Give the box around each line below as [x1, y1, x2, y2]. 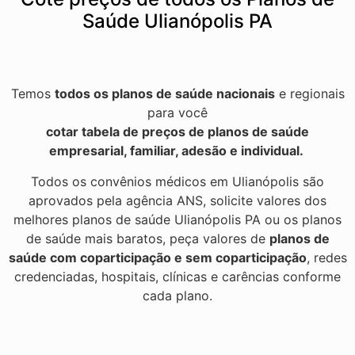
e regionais [274, 86, 345, 102]
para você [147, 105, 208, 121]
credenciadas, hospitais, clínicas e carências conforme [14, 268, 341, 284]
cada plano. [143, 287, 212, 303]
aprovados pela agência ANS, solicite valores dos [29, 192, 326, 208]
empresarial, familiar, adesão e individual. [48, 143, 307, 159]
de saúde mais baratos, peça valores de [25, 230, 269, 246]
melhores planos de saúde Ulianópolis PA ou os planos [13, 211, 342, 227]
